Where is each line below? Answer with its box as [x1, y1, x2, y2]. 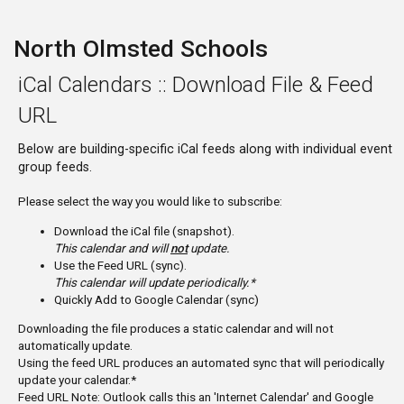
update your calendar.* [18, 372, 136, 388]
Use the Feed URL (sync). [54, 257, 187, 272]
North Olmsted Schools [14, 34, 268, 62]
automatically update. [18, 338, 133, 353]
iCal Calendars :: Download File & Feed [18, 72, 373, 97]
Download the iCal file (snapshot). [54, 223, 234, 238]
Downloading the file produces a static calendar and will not [18, 321, 334, 336]
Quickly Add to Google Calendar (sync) [54, 291, 259, 307]
